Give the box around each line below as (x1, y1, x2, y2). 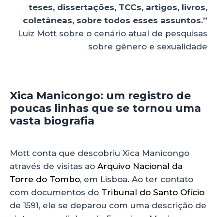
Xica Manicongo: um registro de (10, 89, 191, 102)
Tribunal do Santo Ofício (101, 187, 204, 197)
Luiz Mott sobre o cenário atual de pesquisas (18, 29, 207, 39)
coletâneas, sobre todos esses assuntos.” (23, 15, 207, 26)
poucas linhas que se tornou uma (10, 101, 201, 115)
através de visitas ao (10, 161, 97, 171)
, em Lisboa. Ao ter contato (80, 174, 193, 184)
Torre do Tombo (10, 174, 80, 184)
